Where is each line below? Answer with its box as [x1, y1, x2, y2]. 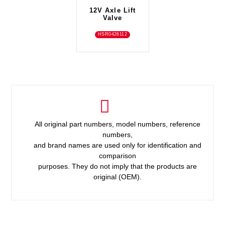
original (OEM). [93, 173, 142, 181]
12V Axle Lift [89, 7, 136, 15]
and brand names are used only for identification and [33, 141, 201, 150]
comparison [98, 152, 136, 160]
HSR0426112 [97, 32, 128, 37]
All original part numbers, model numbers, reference [34, 120, 200, 129]
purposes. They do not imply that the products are [38, 162, 197, 171]
